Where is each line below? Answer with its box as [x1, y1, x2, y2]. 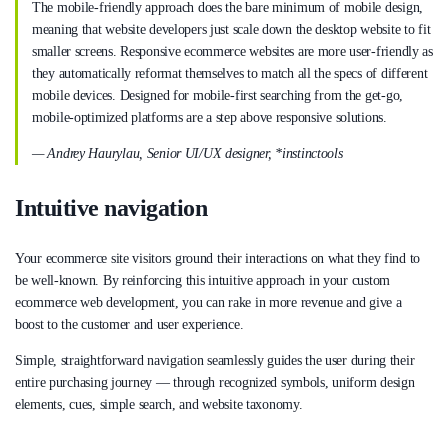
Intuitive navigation [15, 195, 208, 222]
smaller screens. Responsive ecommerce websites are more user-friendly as [32, 43, 433, 59]
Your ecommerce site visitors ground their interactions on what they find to [15, 251, 421, 267]
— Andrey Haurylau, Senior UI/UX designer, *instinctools [32, 145, 343, 161]
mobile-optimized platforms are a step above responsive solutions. [32, 109, 387, 125]
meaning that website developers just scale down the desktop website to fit [32, 21, 431, 37]
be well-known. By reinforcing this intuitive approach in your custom [15, 273, 390, 289]
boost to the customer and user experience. [15, 317, 244, 333]
